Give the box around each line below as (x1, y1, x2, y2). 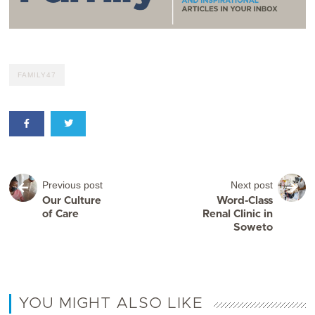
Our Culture (42, 195, 102, 207)
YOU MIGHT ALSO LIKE (18, 296, 204, 312)
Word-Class (216, 195, 273, 207)
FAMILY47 (18, 71, 57, 79)
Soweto (233, 222, 273, 233)
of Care (42, 209, 79, 220)
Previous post (42, 179, 103, 191)
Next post (230, 179, 273, 191)
